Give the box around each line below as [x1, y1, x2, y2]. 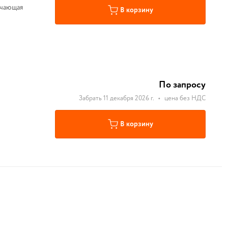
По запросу [159, 78, 206, 92]
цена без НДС [164, 94, 206, 103]
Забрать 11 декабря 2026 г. [79, 94, 154, 103]
